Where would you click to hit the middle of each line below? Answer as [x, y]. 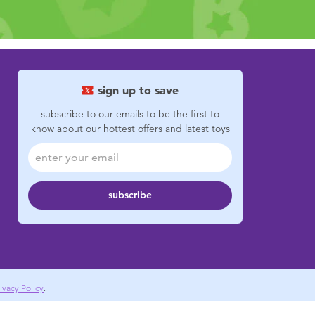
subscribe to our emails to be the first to [130, 114]
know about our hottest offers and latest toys [130, 129]
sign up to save [139, 90]
